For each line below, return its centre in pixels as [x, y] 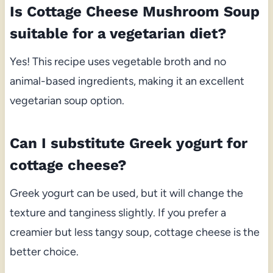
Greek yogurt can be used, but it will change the [126, 193]
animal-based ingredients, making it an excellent [127, 81]
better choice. [44, 251]
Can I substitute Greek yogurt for [128, 143]
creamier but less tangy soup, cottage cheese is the [134, 232]
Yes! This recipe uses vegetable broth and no [118, 61]
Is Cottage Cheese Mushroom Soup [134, 11]
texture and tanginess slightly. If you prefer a [118, 212]
